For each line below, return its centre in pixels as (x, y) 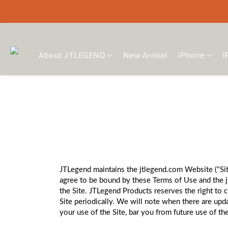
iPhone (191, 55)
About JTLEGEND (72, 55)
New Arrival (145, 55)
